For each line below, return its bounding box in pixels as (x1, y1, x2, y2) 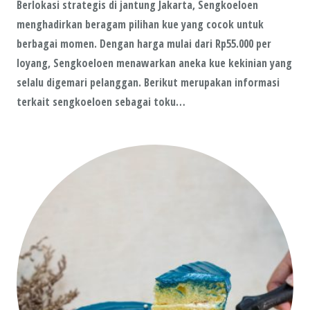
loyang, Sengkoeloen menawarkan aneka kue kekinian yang (17, 55, 292, 71)
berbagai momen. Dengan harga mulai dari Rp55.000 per (17, 36, 271, 52)
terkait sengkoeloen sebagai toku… (17, 94, 185, 110)
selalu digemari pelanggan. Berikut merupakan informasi (17, 75, 280, 91)
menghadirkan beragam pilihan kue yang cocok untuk (17, 17, 264, 33)
